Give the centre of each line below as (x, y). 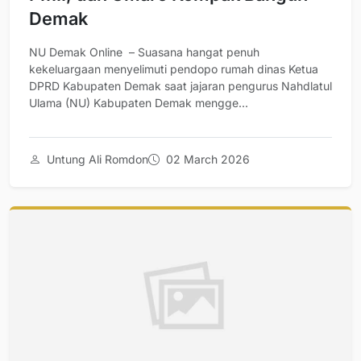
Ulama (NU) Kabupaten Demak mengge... (139, 103)
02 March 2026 (206, 160)
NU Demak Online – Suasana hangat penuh (144, 52)
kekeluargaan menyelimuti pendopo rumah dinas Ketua (174, 69)
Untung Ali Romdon (96, 160)
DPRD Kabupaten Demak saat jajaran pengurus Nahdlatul (180, 86)
